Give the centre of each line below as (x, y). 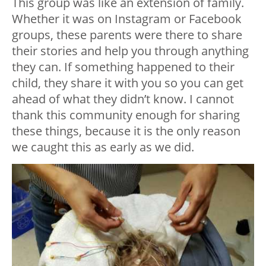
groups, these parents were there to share (127, 35)
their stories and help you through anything (130, 51)
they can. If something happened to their (123, 67)
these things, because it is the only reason (126, 131)
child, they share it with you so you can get (128, 83)
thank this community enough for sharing (126, 115)
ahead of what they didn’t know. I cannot (123, 99)
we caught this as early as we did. (103, 147)
